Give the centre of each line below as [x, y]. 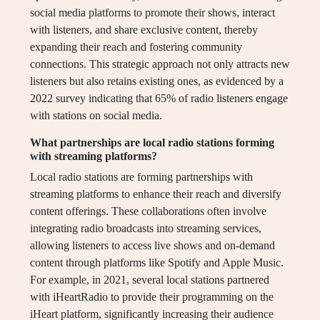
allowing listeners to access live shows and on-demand [152, 246]
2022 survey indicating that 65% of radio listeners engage [159, 99]
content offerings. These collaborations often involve [148, 211]
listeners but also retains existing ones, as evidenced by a [157, 81]
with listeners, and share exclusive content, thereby [144, 30]
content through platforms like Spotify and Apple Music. [157, 263]
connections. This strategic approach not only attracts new [160, 64]
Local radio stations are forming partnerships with [141, 177]
